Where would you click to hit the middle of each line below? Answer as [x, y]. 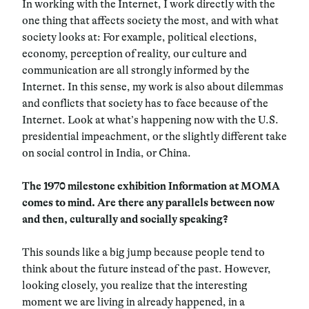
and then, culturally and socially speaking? [125, 219]
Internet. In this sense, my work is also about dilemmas [153, 87]
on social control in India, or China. [107, 153]
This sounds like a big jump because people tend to [143, 252]
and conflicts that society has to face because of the [145, 103]
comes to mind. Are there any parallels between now [148, 202]
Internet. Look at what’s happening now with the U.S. [150, 120]
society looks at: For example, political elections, [140, 37]
